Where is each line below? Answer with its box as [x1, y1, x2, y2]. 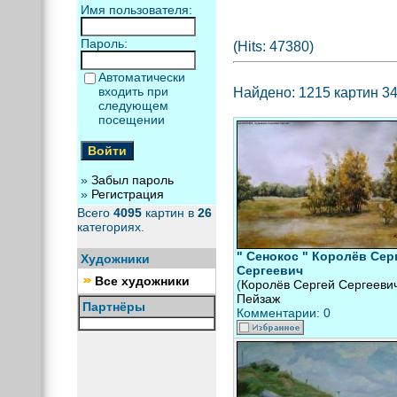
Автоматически [97, 70, 185, 84]
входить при [97, 84, 168, 98]
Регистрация [90, 187, 164, 201]
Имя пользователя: [80, 3, 192, 17]
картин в [141, 206, 198, 220]
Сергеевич [236, 263, 303, 277]
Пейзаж [236, 292, 280, 306]
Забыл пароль [90, 173, 174, 187]
